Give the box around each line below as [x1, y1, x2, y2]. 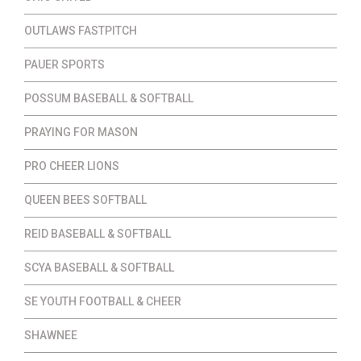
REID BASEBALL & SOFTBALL [24, 227, 171, 241]
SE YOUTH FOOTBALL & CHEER [24, 295, 181, 309]
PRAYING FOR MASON [24, 126, 138, 139]
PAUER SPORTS [24, 58, 105, 72]
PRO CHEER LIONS [24, 160, 119, 173]
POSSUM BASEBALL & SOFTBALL [24, 92, 193, 106]
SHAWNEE [24, 329, 77, 342]
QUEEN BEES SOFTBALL [24, 193, 147, 207]
